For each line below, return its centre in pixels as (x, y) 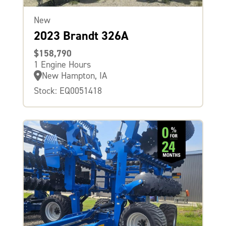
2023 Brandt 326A (81, 36)
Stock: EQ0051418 (68, 91)
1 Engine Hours (62, 64)
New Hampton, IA (74, 75)
